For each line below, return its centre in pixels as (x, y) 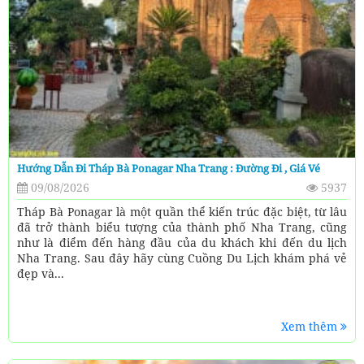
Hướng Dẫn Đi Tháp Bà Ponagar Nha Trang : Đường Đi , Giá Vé (169, 168)
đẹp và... (41, 273)
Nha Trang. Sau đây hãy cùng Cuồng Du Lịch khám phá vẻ (182, 258)
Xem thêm (311, 326)
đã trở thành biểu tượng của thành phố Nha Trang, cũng (182, 227)
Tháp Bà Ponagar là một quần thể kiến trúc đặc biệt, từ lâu (182, 211)
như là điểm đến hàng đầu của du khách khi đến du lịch (182, 242)
